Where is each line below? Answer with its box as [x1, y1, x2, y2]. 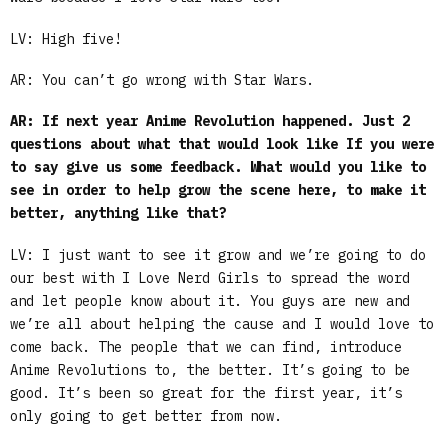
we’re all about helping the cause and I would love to [10, 314, 434, 333]
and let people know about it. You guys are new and [10, 291, 410, 310]
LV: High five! [10, 29, 122, 48]
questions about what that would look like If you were [10, 135, 434, 154]
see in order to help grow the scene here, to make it [10, 181, 426, 200]
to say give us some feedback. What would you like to [10, 158, 426, 177]
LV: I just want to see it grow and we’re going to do [10, 245, 426, 264]
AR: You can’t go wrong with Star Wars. [10, 71, 314, 90]
